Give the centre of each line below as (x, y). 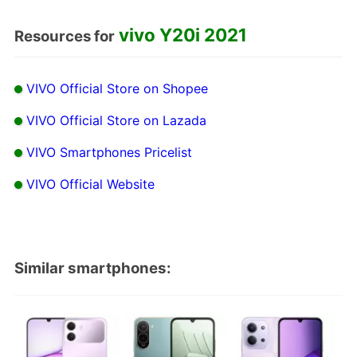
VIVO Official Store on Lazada (116, 120)
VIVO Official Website (90, 184)
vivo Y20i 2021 (182, 35)
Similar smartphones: (92, 268)
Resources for (64, 37)
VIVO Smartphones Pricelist (109, 152)
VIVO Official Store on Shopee (117, 88)
